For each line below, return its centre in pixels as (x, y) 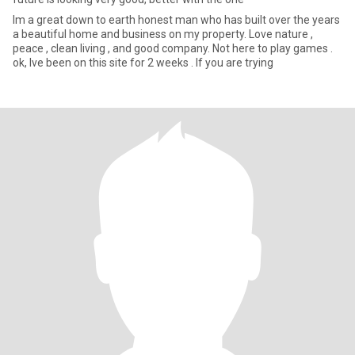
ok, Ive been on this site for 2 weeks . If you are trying (143, 63)
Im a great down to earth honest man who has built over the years (176, 20)
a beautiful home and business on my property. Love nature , (163, 34)
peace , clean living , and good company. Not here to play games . (141, 48)
